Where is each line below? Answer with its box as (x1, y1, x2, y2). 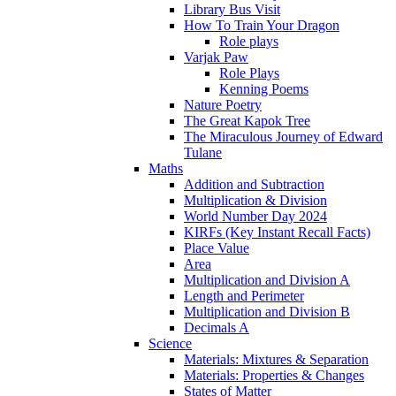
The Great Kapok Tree (184, 113, 310, 129)
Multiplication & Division (184, 193, 327, 209)
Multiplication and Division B (184, 304, 350, 320)
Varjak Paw (184, 49, 248, 65)
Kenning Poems (219, 81, 308, 97)
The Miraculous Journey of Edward (184, 129, 383, 145)
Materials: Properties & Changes (184, 368, 364, 384)
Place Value (184, 240, 249, 256)
